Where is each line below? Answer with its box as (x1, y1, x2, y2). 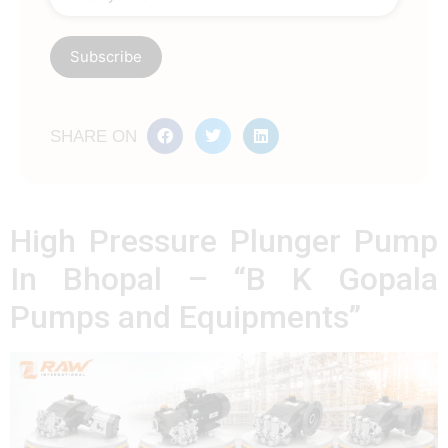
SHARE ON (50, 126, 137, 146)
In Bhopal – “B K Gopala (10, 260, 438, 299)
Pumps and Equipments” (10, 298, 361, 337)
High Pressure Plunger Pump (10, 222, 438, 261)
